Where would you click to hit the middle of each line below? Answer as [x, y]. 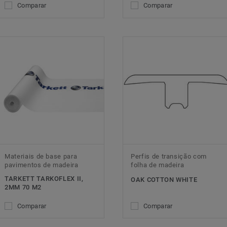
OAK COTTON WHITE [164, 179]
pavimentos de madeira [42, 165]
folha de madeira [158, 165]
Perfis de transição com [169, 156]
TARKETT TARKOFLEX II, [44, 178]
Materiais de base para [41, 156]
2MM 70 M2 [23, 187]
